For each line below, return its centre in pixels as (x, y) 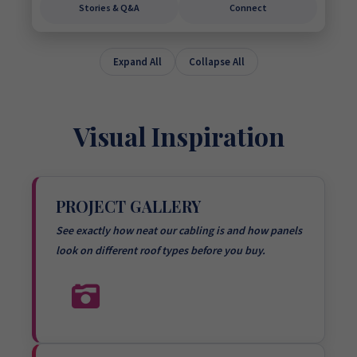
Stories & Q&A (109, 8)
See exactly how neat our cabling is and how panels (179, 230)
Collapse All (216, 62)
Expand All (137, 62)
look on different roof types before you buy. (161, 250)
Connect (248, 8)
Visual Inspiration (178, 136)
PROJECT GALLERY (128, 206)
